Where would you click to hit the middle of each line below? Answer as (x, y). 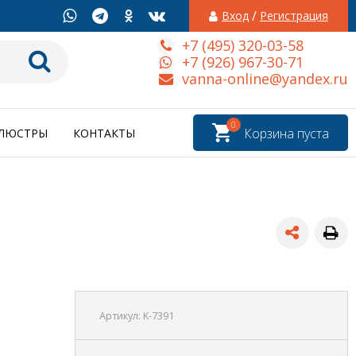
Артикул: (121, 316)
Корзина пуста (286, 134)
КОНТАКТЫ (104, 133)
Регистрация (294, 15)
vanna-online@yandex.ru (265, 78)
